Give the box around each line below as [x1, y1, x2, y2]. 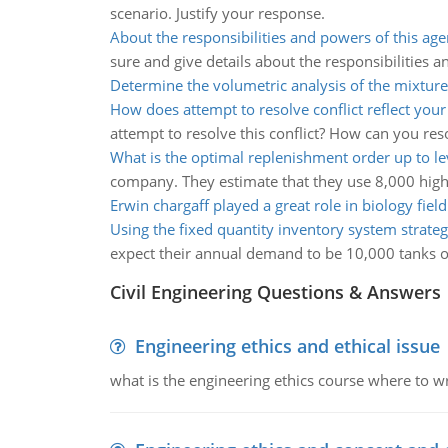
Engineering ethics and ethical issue [134, 334, 440, 358]
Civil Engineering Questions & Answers [109, 280, 441, 304]
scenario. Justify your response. [109, 3, 325, 23]
